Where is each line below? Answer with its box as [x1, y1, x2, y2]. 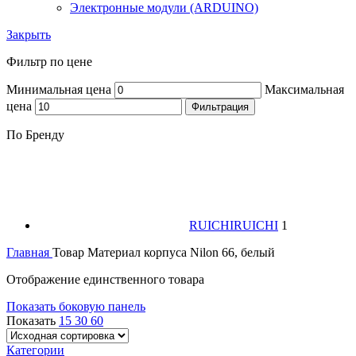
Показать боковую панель [6, 299, 145, 313]
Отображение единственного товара [6, 272, 204, 286]
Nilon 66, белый [190, 245, 275, 259]
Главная [6, 245, 52, 259]
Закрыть [6, 27, 51, 41]
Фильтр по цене [6, 54, 92, 68]
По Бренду [6, 127, 64, 141]
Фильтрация [192, 100, 249, 113]
